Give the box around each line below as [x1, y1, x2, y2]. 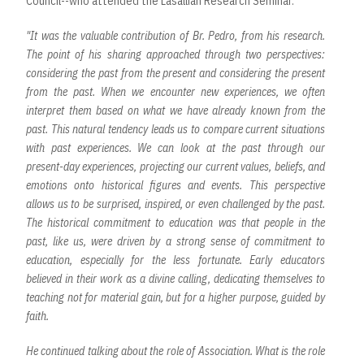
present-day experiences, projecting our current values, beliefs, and [26, 158, 325, 174]
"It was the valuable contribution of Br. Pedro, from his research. [26, 28, 325, 43]
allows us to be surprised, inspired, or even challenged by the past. [26, 196, 325, 211]
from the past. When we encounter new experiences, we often [26, 84, 325, 99]
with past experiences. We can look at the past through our [26, 140, 325, 155]
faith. [26, 308, 49, 323]
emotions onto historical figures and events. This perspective [26, 177, 325, 193]
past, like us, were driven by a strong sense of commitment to [26, 233, 325, 249]
